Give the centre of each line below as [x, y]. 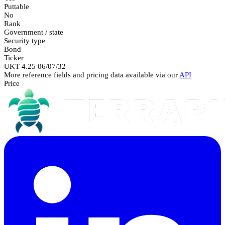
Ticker [14, 58]
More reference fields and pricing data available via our [92, 75]
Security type [25, 40]
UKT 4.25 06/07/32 [35, 66]
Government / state [34, 32]
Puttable [17, 6]
